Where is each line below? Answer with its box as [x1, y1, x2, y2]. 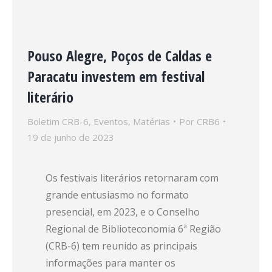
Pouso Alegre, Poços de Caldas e [27, 46, 212, 66]
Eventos [93, 115, 128, 127]
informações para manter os [46, 256, 175, 270]
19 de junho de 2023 [27, 131, 114, 143]
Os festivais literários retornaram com [46, 171, 219, 185]
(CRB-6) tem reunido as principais [46, 239, 197, 253]
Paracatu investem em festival [27, 66, 205, 86]
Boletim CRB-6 [27, 115, 89, 127]
